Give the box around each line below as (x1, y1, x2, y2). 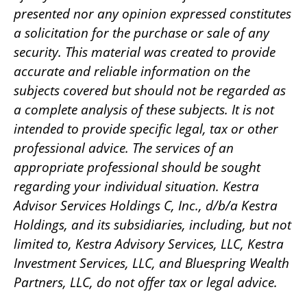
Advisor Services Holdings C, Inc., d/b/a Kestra (14, 196, 278, 214)
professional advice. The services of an (14, 138, 234, 157)
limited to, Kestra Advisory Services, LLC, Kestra (14, 234, 284, 253)
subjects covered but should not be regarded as (14, 81, 286, 99)
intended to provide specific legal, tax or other (14, 119, 278, 138)
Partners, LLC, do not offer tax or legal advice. (14, 273, 278, 291)
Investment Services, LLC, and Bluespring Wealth (14, 254, 289, 272)
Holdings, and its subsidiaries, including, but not (14, 215, 291, 234)
